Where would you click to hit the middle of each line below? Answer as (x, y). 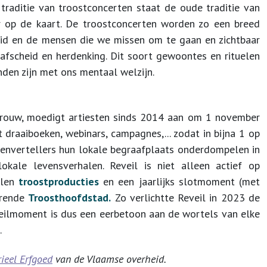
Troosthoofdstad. (70, 198)
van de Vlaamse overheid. (109, 259)
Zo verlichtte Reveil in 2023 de (186, 198)
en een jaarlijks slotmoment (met (179, 181)
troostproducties (58, 181)
